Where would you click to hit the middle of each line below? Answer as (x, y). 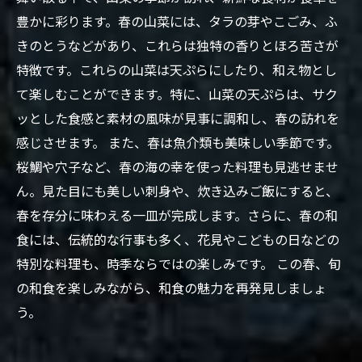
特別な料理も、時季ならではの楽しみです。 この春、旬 (179, 263)
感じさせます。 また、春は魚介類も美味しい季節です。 (178, 142)
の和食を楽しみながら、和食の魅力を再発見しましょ (171, 288)
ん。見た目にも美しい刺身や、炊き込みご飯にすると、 (177, 191)
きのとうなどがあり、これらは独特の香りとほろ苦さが (177, 45)
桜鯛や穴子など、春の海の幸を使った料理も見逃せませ (177, 166)
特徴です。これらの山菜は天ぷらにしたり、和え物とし (177, 69)
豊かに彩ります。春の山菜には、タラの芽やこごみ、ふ (177, 21)
